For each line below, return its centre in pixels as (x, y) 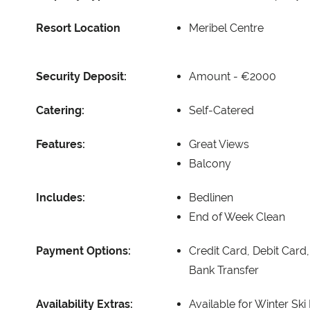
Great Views (219, 144)
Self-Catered (221, 110)
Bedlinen (211, 197)
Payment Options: (83, 250)
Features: (61, 144)
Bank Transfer (224, 270)
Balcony (210, 163)
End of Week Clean (237, 217)
